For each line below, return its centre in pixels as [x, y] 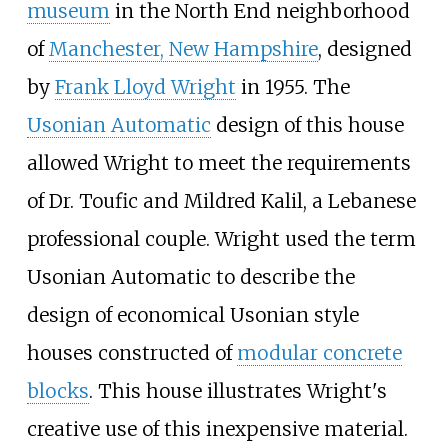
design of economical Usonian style [192, 314]
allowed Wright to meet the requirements [218, 162]
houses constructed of [131, 352]
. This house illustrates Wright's [237, 390]
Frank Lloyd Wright [145, 86]
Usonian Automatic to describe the [190, 276]
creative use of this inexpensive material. [217, 428]
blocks [57, 390]
